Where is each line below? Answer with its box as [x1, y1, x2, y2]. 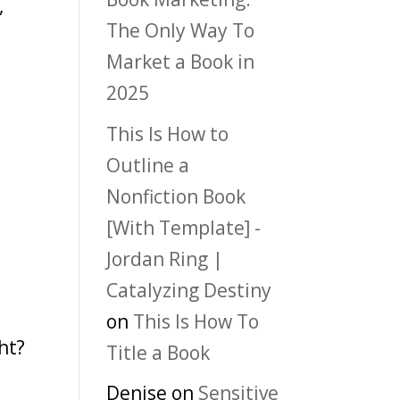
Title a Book [106, 339, 211, 365]
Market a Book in [106, 49, 255, 75]
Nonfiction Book [106, 183, 246, 209]
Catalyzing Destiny [106, 277, 272, 303]
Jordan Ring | [106, 246, 224, 271]
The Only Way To [106, 18, 255, 44]
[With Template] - [106, 214, 262, 240]
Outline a [106, 152, 190, 178]
